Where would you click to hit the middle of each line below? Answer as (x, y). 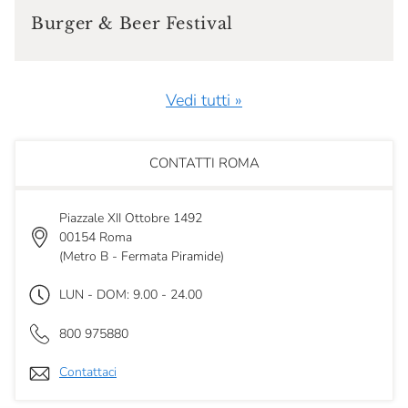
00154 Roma (96, 237)
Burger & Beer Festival (132, 23)
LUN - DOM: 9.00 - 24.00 (131, 294)
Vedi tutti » (204, 100)
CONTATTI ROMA (204, 163)
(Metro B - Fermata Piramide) (142, 256)
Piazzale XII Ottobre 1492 (131, 218)
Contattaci (88, 372)
